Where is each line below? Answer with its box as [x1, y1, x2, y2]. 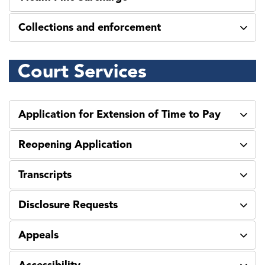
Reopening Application [18, 138, 132, 151]
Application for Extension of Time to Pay [18, 108, 221, 121]
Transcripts [18, 168, 72, 182]
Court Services [18, 59, 147, 83]
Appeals [18, 228, 59, 242]
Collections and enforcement [18, 21, 161, 34]
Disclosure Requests [18, 198, 118, 212]
